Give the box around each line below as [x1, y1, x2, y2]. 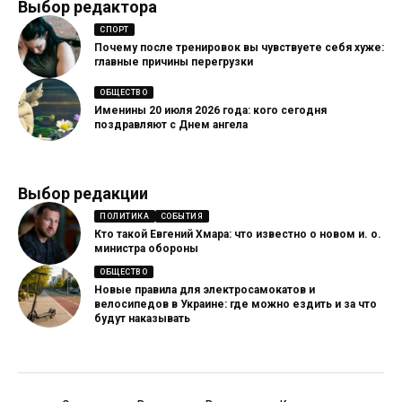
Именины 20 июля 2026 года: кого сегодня [94, 104, 327, 118]
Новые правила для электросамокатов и [94, 284, 315, 297]
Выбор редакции [18, 183, 148, 203]
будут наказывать [94, 312, 190, 326]
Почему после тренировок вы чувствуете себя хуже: [94, 41, 384, 55]
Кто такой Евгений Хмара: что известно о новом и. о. [94, 228, 381, 241]
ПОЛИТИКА [100, 211, 150, 221]
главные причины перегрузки [94, 56, 253, 69]
